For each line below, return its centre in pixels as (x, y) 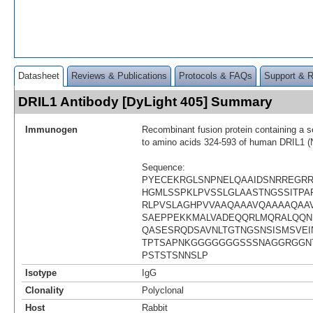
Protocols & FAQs (216, 75)
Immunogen (51, 129)
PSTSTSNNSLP (175, 255)
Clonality (44, 290)
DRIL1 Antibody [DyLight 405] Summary (145, 101)
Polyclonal (163, 290)
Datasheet (39, 75)
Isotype (41, 272)
